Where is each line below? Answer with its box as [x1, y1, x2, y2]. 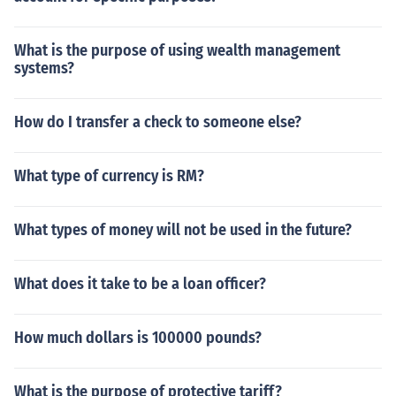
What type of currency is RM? [14, 166, 204, 186]
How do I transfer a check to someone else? [14, 112, 301, 132]
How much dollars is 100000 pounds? [14, 328, 262, 347]
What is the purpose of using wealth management [14, 41, 340, 60]
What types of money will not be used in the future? [14, 220, 352, 240]
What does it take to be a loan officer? [14, 274, 266, 293]
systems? [14, 58, 74, 78]
